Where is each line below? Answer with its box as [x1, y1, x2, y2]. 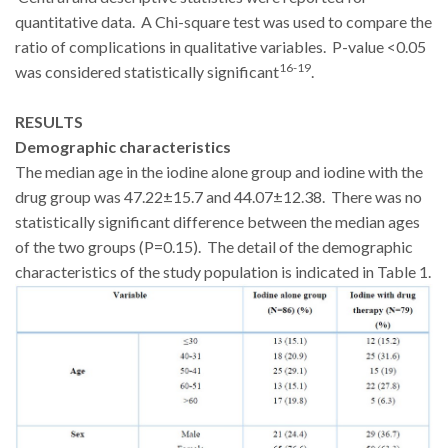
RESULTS [15, 112, 83, 132]
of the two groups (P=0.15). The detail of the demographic [15, 237, 413, 257]
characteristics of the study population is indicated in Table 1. [15, 262, 431, 282]
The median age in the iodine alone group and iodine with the [15, 162, 423, 182]
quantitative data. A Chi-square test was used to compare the [15, 12, 432, 32]
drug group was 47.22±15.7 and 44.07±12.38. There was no [15, 187, 422, 207]
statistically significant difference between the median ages [15, 212, 420, 232]
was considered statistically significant [15, 62, 279, 82]
